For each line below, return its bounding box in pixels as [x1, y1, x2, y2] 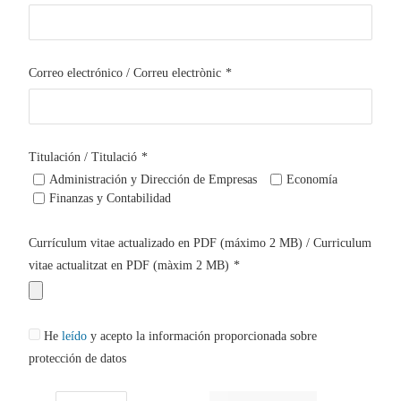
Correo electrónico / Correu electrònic [29, 65, 221, 80]
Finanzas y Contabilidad [49, 191, 171, 205]
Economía [286, 172, 337, 186]
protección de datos [29, 351, 126, 365]
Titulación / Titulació [29, 149, 137, 164]
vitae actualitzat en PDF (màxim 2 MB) [29, 258, 229, 272]
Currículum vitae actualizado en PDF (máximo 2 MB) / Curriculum [29, 235, 371, 250]
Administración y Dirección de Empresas [49, 172, 257, 186]
